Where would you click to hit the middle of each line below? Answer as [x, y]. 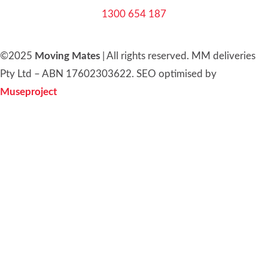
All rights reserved [147, 56]
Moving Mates [67, 56]
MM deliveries [222, 56]
